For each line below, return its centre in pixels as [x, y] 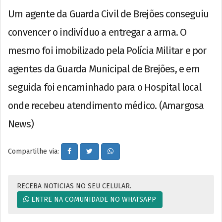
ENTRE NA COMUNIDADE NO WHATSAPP [93, 199]
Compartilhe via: [34, 151]
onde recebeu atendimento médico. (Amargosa [106, 105]
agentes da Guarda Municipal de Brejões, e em [104, 69]
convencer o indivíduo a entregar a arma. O [97, 32]
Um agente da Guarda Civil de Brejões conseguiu [109, 14]
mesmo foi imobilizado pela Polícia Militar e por [107, 50]
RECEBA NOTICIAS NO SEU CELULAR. [74, 186]
